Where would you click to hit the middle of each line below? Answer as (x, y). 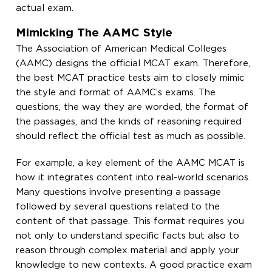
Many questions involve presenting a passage (119, 192)
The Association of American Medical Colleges (121, 49)
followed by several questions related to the (118, 206)
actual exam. (45, 8)
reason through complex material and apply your (128, 250)
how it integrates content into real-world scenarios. (133, 177)
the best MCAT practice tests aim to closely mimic (131, 78)
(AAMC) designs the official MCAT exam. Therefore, (133, 63)
